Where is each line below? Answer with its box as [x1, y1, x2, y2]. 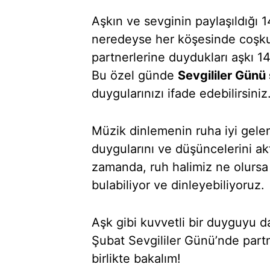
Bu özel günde [92, 68, 178, 83]
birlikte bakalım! [92, 251, 181, 266]
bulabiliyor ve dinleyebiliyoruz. [92, 178, 265, 192]
